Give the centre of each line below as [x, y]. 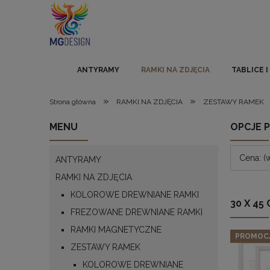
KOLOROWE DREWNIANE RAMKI [135, 194]
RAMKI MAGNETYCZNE [116, 229]
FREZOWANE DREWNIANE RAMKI [137, 212]
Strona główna [73, 102]
